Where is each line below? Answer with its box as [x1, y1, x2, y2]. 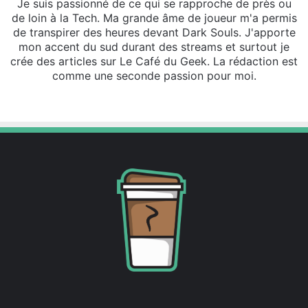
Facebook [131, 91, 179, 104]
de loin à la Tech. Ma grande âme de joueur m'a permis [11, 11, 297, 25]
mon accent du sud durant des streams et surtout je [19, 40, 289, 54]
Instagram [191, 91, 240, 104]
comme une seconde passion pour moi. [52, 69, 256, 83]
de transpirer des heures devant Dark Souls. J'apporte [12, 25, 296, 40]
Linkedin [171, 91, 213, 104]
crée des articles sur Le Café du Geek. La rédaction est [10, 54, 298, 69]
